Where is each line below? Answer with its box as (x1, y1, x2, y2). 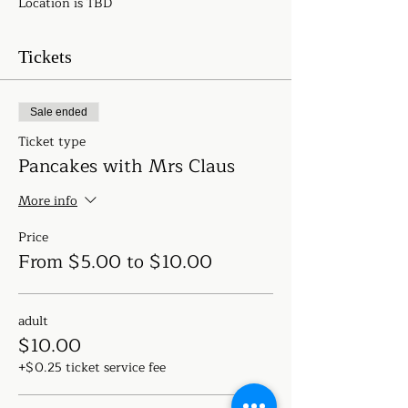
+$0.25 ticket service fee (18, 356, 166, 378)
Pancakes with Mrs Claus (18, 150, 235, 181)
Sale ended (30, 105, 87, 118)
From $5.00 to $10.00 (18, 246, 212, 277)
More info (18, 190, 77, 212)
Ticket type (18, 130, 86, 152)
